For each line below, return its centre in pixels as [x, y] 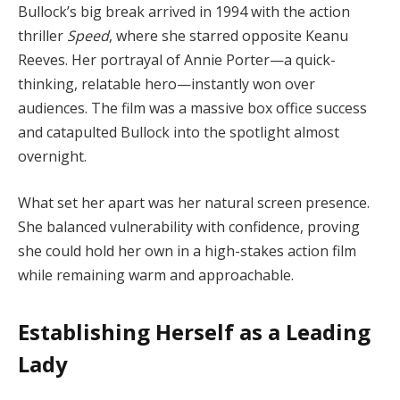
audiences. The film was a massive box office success [192, 108]
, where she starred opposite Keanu [229, 35]
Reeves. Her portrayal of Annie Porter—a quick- [177, 59]
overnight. [52, 156]
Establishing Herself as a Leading [194, 331]
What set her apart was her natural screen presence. [194, 202]
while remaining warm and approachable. [156, 275]
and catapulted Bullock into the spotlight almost [179, 132]
